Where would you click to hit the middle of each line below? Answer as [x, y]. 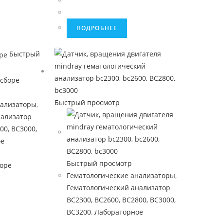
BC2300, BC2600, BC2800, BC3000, [121, 200]
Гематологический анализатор [118, 188]
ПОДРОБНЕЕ [97, 28]
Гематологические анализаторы [121, 175]
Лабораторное [118, 212]
